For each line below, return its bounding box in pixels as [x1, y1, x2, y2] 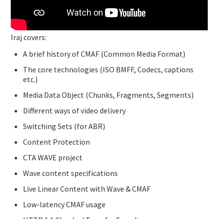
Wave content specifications [23, 168, 118, 178]
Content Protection [23, 137, 90, 147]
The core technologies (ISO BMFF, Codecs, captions [23, 65, 194, 75]
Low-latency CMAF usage [23, 199, 106, 210]
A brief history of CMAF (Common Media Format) [23, 49, 186, 59]
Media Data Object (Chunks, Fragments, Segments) [23, 90, 194, 100]
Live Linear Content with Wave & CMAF [23, 184, 151, 194]
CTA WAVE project [23, 153, 83, 163]
